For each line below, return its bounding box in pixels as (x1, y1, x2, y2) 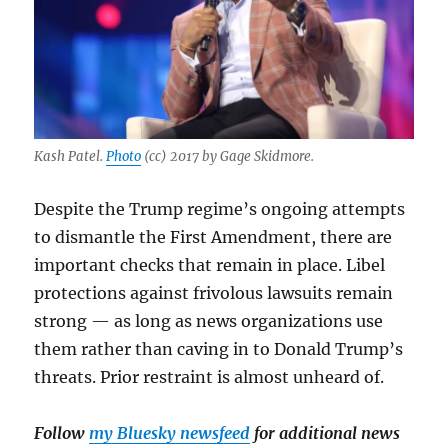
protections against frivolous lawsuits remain (34, 282, 394, 303)
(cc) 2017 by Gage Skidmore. (141, 147, 315, 165)
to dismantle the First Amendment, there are (34, 226, 393, 247)
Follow (34, 422, 90, 443)
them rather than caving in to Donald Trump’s (34, 338, 404, 359)
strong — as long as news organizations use (34, 310, 384, 331)
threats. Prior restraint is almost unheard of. (34, 366, 385, 387)
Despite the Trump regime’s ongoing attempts (34, 198, 406, 219)
